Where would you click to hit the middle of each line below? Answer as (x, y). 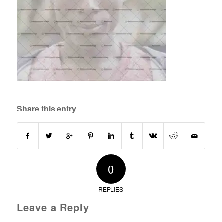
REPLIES (111, 189)
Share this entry (46, 109)
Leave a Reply (53, 207)
